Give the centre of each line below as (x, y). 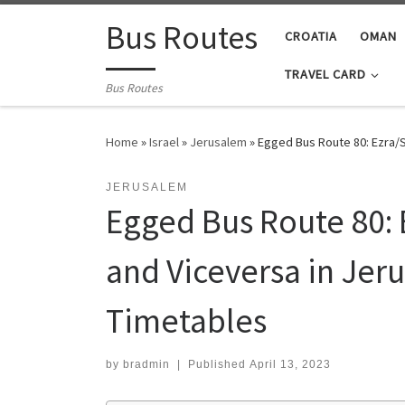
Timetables (186, 321)
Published (218, 365)
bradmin (146, 365)
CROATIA (311, 36)
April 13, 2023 (290, 365)
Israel (164, 142)
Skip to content (68, 26)
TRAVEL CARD (325, 74)
